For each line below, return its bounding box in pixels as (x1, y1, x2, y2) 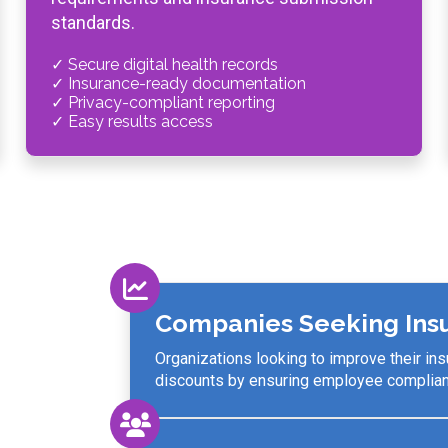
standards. (51, 12, 135, 33)
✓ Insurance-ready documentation (51, 74, 306, 93)
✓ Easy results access (51, 112, 213, 131)
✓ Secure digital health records (51, 55, 278, 74)
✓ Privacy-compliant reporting (51, 93, 275, 112)
